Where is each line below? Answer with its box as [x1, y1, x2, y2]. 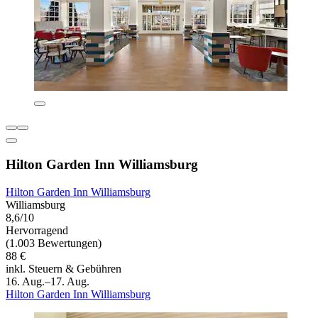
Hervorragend [6, 224, 68, 236]
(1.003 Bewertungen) [6, 236, 102, 249]
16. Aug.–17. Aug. [6, 275, 89, 287]
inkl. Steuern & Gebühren [6, 262, 121, 275]
